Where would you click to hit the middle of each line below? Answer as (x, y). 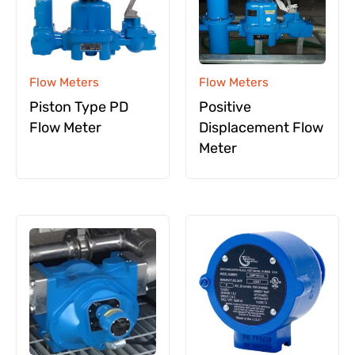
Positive (225, 107)
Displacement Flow (261, 127)
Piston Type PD (79, 107)
